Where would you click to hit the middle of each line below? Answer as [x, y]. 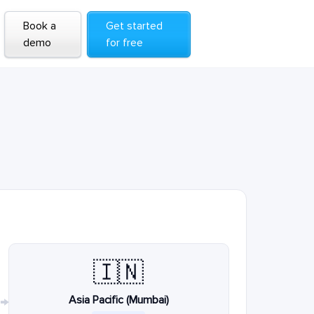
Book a [39, 26]
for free [125, 43]
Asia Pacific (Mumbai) [119, 300]
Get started [135, 26]
